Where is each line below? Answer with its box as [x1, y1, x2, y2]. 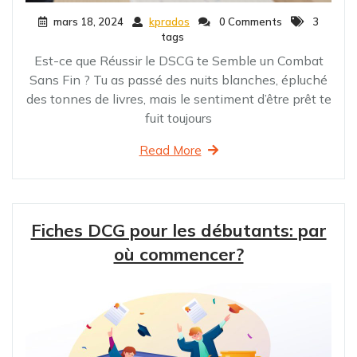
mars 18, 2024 [53, 14, 124, 28]
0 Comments [217, 14, 282, 28]
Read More [139, 142, 202, 158]
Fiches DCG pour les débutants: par [30, 218, 327, 241]
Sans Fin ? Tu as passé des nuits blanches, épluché [29, 71, 328, 88]
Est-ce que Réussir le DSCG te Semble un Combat [33, 52, 324, 69]
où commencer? [113, 242, 244, 265]
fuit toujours [145, 109, 212, 126]
